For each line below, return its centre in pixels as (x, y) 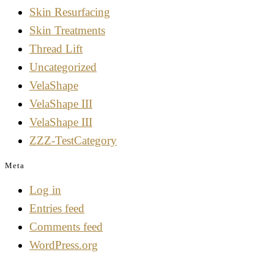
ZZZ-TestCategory (73, 141)
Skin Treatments (67, 31)
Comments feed (66, 227)
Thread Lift (56, 49)
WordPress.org (64, 245)
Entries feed (57, 209)
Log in (45, 190)
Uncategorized (63, 67)
